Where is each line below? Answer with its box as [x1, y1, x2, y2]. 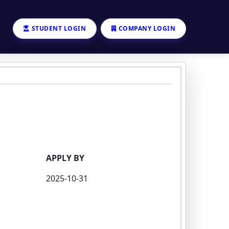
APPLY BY [45, 152, 84, 164]
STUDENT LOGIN [31, 24, 86, 33]
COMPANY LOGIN [118, 24, 175, 33]
